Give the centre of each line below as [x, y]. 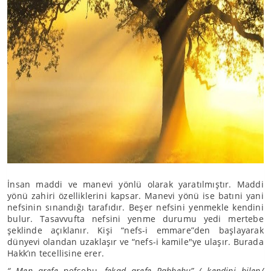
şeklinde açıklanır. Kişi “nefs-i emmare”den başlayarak [135, 230]
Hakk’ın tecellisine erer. [56, 253]
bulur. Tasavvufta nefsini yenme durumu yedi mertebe [135, 219]
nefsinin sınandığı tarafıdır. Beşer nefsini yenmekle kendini [135, 207]
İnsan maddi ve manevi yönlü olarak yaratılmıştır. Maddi [135, 184]
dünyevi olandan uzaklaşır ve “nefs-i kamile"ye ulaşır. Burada [135, 242]
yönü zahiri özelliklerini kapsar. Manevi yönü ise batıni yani [135, 196]
